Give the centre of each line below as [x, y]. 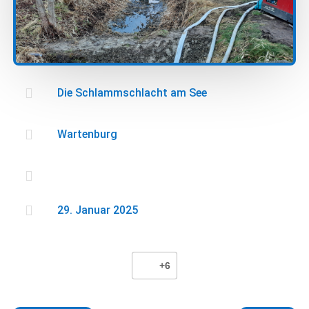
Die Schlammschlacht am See [132, 93]
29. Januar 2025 [97, 210]
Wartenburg [87, 134]
